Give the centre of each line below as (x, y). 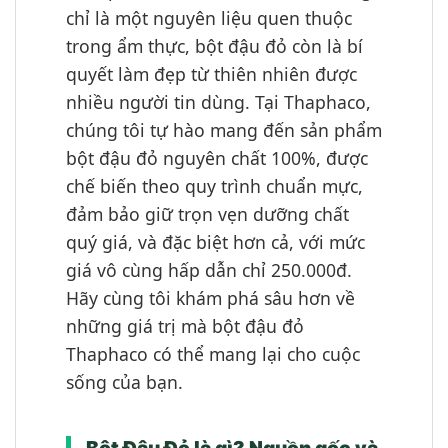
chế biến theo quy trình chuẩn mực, (214, 186)
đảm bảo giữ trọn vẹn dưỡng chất (207, 214)
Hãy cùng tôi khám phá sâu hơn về (210, 298)
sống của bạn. (124, 382)
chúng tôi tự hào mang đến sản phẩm (224, 130)
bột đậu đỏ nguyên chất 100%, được (217, 158)
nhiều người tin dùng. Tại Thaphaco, (218, 102)
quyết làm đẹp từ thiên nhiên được (211, 74)
